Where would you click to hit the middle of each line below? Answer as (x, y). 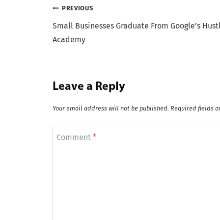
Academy (69, 40)
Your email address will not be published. (111, 108)
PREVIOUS (78, 8)
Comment (75, 137)
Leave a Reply (89, 87)
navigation (85, 32)
